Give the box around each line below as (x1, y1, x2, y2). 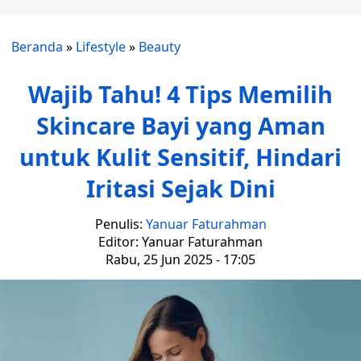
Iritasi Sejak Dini (85, 172, 276, 204)
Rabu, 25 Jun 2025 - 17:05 (106, 251, 255, 268)
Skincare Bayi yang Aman (35, 110, 326, 141)
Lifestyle (76, 38, 126, 56)
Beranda (11, 38, 63, 56)
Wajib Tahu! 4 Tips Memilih (28, 78, 333, 110)
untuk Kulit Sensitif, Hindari (19, 141, 342, 172)
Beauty (139, 38, 180, 56)
